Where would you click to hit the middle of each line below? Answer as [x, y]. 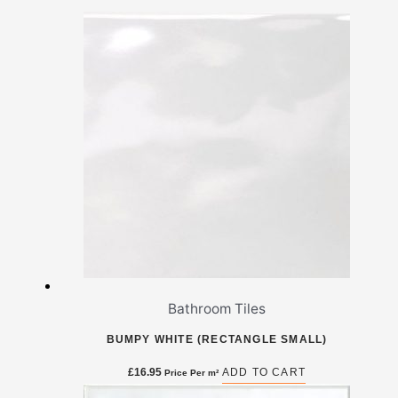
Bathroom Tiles [217, 309]
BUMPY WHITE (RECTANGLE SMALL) [217, 340]
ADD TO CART [264, 373]
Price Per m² [191, 373]
